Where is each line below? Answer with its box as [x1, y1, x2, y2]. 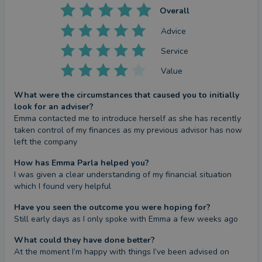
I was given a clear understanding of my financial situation [14, 169, 232, 180]
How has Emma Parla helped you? [14, 157, 149, 168]
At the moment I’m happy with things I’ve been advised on [14, 246, 229, 257]
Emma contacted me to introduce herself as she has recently [14, 113, 241, 124]
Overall [159, 5, 189, 16]
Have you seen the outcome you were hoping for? [14, 202, 211, 213]
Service [161, 45, 189, 57]
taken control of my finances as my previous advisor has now [14, 125, 242, 136]
